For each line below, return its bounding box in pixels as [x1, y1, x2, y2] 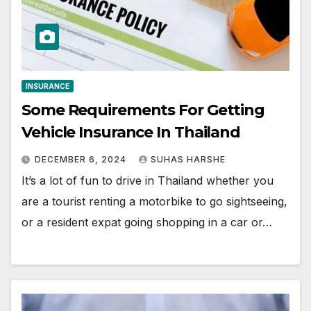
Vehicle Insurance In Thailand [22, 123, 241, 142]
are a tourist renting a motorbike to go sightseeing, [22, 194, 287, 209]
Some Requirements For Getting [22, 101, 265, 120]
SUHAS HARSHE [151, 154, 226, 165]
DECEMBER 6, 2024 [35, 154, 129, 165]
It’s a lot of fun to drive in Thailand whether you [22, 174, 274, 188]
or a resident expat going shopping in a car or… [22, 215, 272, 230]
